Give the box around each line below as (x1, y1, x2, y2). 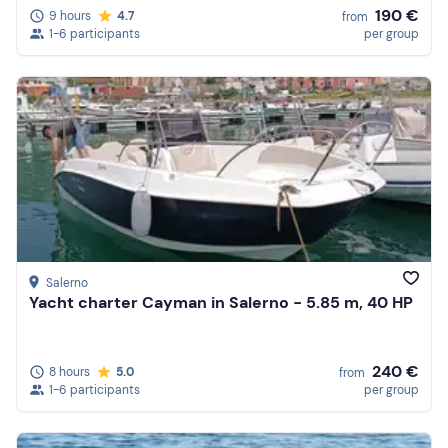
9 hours (49, 7, 91, 24)
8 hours (49, 363, 90, 380)
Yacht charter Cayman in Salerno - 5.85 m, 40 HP (29, 292, 413, 314)
